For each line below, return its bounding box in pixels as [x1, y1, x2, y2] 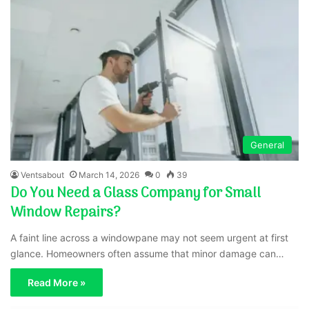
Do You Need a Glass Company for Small [10, 182, 261, 205]
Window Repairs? [10, 201, 121, 224]
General [250, 139, 284, 150]
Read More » [28, 276, 86, 288]
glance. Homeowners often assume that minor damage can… [10, 247, 285, 259]
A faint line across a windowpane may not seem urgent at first [10, 231, 289, 243]
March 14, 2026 [79, 169, 140, 180]
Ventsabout [21, 169, 65, 180]
